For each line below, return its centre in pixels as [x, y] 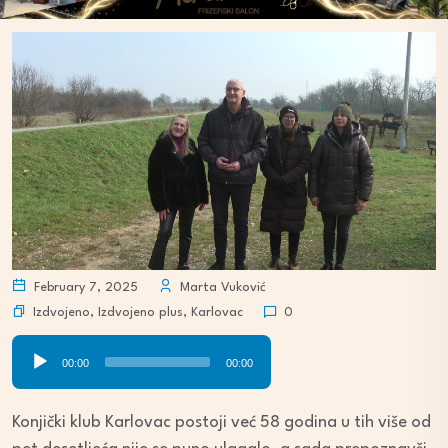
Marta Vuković [221, 288]
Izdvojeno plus [140, 312]
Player [34, 375]
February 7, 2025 [84, 288]
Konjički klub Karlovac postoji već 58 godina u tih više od [221, 423]
